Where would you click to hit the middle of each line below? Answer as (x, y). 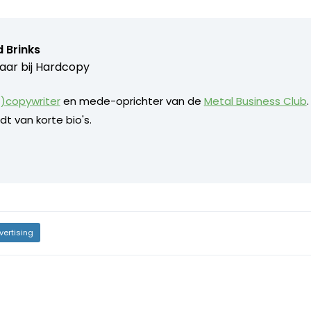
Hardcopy (62, 67)
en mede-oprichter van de (132, 101)
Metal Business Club (255, 101)
